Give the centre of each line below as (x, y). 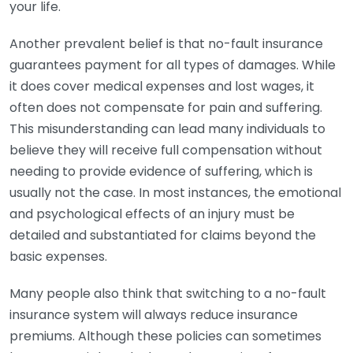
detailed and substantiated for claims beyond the (163, 235)
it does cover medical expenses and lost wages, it (162, 86)
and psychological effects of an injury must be (152, 214)
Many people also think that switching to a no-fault (168, 294)
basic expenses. (58, 256)
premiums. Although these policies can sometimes (165, 336)
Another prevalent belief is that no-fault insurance (166, 44)
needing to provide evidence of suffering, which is (161, 171)
